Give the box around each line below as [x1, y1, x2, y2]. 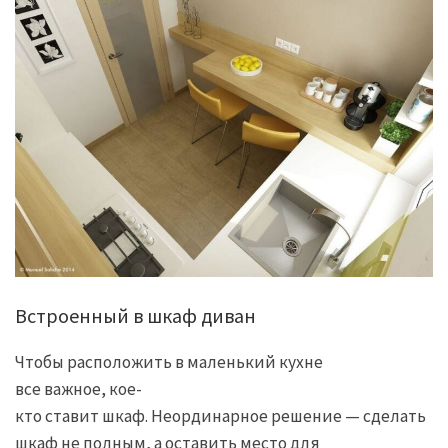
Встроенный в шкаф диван [15, 302, 256, 328]
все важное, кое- [15, 378, 142, 401]
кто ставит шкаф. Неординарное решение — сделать [15, 405, 429, 428]
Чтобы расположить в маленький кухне [15, 351, 323, 374]
